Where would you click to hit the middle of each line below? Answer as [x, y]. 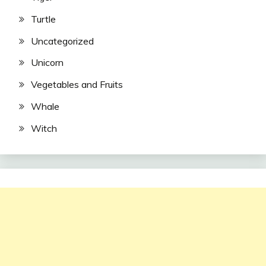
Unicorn [47, 63]
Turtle [43, 19]
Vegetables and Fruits [77, 85]
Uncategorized [62, 41]
